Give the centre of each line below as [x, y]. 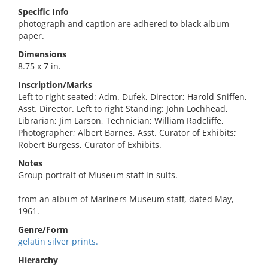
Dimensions [42, 54]
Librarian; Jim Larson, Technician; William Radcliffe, [121, 121]
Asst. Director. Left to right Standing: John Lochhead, [123, 109]
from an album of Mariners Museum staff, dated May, [126, 199]
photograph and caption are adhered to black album [124, 24]
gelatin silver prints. [58, 241]
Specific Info [43, 12]
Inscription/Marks [55, 85]
